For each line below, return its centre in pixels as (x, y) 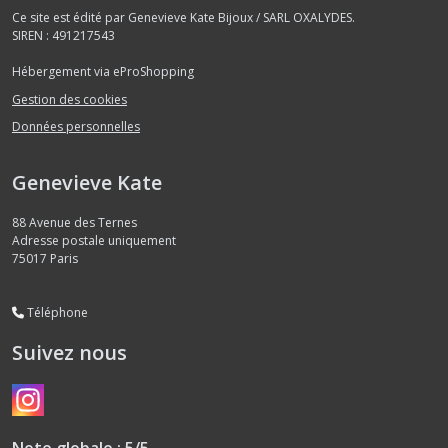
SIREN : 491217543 (63, 36)
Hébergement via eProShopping (103, 72)
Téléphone (56, 313)
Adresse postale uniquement (94, 241)
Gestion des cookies (69, 99)
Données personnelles (76, 127)
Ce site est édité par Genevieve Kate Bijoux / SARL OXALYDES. (183, 18)
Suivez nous (69, 353)
